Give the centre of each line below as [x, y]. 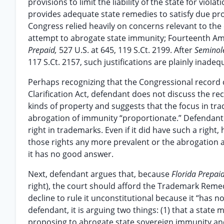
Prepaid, [43, 50]
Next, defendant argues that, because [100, 174]
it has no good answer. [71, 154]
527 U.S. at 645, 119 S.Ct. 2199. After [127, 50]
